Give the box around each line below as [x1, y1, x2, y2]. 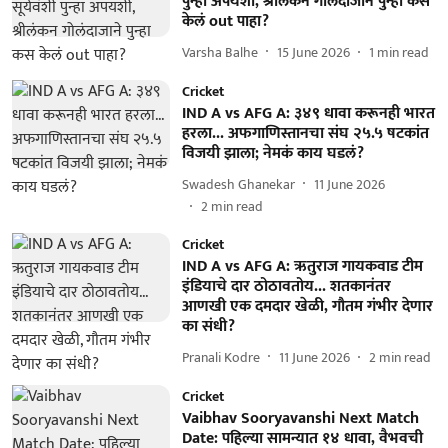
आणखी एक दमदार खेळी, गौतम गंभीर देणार [181, 293, 433, 320]
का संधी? [181, 313, 235, 340]
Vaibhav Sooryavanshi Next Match [181, 405, 419, 432]
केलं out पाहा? [181, 8, 269, 35]
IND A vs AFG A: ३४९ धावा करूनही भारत [181, 100, 435, 127]
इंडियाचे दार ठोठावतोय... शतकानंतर [181, 273, 391, 300]
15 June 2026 [276, 40, 350, 64]
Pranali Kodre [181, 345, 260, 369]
